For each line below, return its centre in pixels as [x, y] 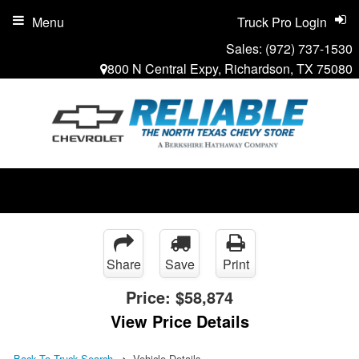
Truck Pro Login [282, 22]
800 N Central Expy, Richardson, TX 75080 [230, 69]
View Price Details [179, 321]
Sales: [246, 48]
